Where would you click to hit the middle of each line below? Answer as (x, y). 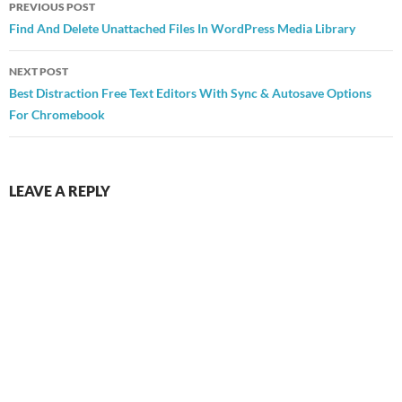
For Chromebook (57, 114)
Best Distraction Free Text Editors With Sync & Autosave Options (190, 92)
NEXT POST (39, 71)
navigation (64, 31)
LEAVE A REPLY (60, 190)
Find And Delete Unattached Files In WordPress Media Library (182, 28)
